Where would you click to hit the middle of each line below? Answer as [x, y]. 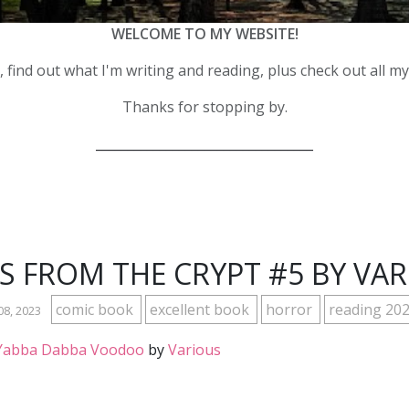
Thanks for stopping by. [204, 107]
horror [290, 310]
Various [194, 350]
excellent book [201, 310]
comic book [96, 310]
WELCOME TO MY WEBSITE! [204, 34]
